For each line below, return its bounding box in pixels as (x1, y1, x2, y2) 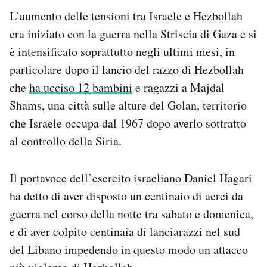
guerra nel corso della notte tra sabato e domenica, (10, 206, 253, 222)
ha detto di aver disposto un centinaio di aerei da (10, 188, 243, 204)
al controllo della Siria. (10, 133, 122, 150)
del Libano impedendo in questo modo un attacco (10, 241, 248, 258)
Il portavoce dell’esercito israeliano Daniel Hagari (10, 170, 252, 187)
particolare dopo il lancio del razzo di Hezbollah (10, 61, 244, 78)
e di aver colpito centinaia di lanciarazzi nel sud (10, 223, 240, 240)
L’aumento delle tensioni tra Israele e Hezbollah (10, 8, 247, 24)
